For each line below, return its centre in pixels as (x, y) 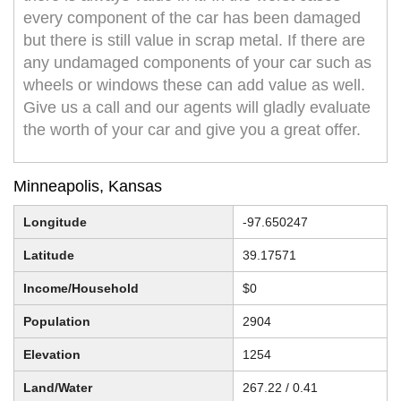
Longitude (55, 222)
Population (57, 322)
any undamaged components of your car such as (197, 63)
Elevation (52, 355)
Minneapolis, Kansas (88, 187)
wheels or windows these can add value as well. (194, 85)
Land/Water (58, 388)
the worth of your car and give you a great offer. (192, 130)
